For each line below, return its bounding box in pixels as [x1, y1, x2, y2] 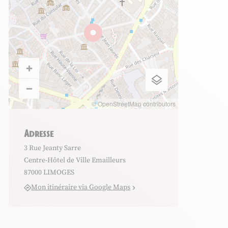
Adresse [24, 127, 54, 138]
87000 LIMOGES [24, 168, 75, 177]
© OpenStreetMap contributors [92, 99, 176, 108]
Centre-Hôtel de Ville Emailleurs [24, 156, 126, 165]
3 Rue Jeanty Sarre [24, 144, 81, 153]
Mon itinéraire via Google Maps [31, 183, 131, 192]
